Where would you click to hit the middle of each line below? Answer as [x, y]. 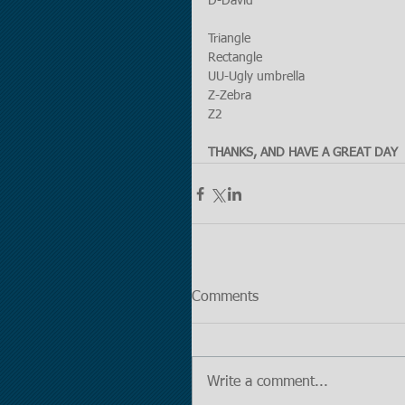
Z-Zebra [230, 96]
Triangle [229, 39]
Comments [225, 297]
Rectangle [235, 58]
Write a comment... [268, 382]
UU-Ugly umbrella [256, 77]
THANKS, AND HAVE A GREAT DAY [303, 153]
